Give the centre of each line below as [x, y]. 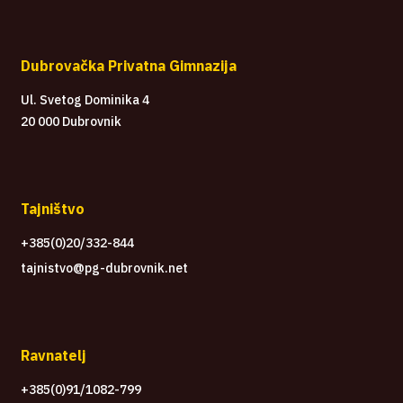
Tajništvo [53, 208]
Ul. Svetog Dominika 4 [85, 99]
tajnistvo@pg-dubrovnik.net [104, 268]
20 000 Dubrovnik [71, 121]
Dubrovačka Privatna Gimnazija [129, 65]
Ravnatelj [54, 355]
